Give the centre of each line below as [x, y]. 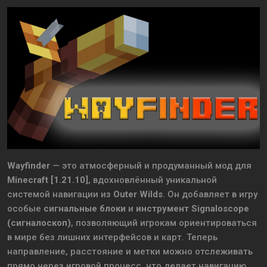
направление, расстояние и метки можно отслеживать [130, 252]
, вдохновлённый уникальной [153, 180]
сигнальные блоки [85, 209]
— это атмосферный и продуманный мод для [151, 166]
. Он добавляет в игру [210, 195]
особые [25, 209]
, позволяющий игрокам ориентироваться [164, 223]
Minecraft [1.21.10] [48, 180]
